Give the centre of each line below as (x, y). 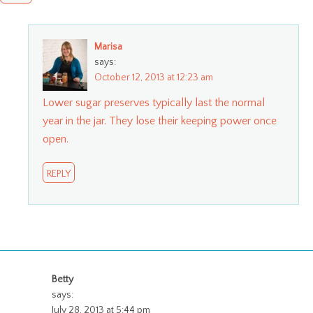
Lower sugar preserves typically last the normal (154, 102)
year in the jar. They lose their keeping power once (160, 121)
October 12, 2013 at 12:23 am (154, 77)
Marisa (108, 46)
